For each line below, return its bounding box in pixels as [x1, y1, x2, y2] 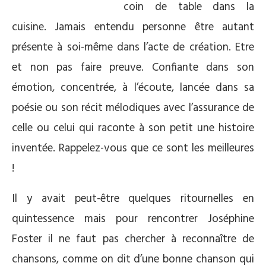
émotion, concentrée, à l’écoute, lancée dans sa [12, 78, 254, 97]
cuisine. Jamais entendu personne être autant [12, 18, 254, 36]
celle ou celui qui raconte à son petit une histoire [12, 119, 254, 137]
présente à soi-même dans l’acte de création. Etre [12, 38, 254, 56]
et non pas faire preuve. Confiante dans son [12, 58, 254, 77]
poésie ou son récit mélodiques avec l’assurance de [12, 99, 254, 117]
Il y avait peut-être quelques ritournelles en [12, 189, 254, 208]
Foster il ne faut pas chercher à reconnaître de [12, 230, 254, 248]
